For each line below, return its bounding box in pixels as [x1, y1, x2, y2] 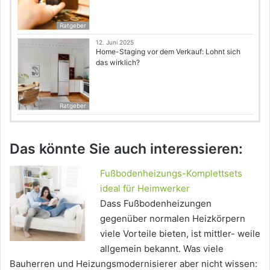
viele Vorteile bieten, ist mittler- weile [100, 227, 260, 239]
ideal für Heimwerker [100, 182, 190, 194]
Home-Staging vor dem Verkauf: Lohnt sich [96, 47, 240, 57]
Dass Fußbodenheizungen [100, 197, 212, 209]
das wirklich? [96, 58, 140, 67]
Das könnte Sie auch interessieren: [10, 140, 243, 158]
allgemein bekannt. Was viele [100, 242, 224, 254]
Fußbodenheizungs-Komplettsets [100, 167, 242, 179]
